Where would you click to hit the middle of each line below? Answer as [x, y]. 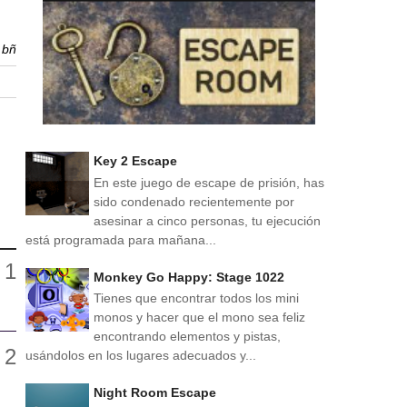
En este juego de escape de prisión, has [209, 183]
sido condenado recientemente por [194, 202]
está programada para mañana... [121, 240]
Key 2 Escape [135, 161]
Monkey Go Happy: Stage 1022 [189, 277]
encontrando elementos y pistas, [187, 337]
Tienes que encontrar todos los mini [196, 298]
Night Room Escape [155, 393]
